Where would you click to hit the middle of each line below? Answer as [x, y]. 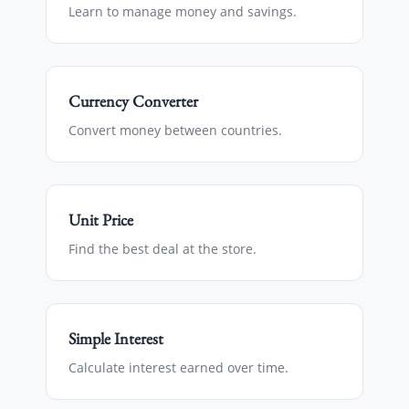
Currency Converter [133, 101]
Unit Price [101, 220]
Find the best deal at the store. [163, 249]
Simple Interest [116, 338]
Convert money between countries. [175, 130]
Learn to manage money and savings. [183, 11]
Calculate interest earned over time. [178, 367]
